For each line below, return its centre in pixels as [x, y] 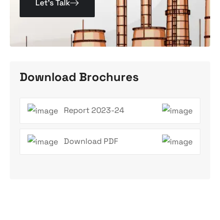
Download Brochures [79, 77]
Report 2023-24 [94, 110]
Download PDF [91, 141]
